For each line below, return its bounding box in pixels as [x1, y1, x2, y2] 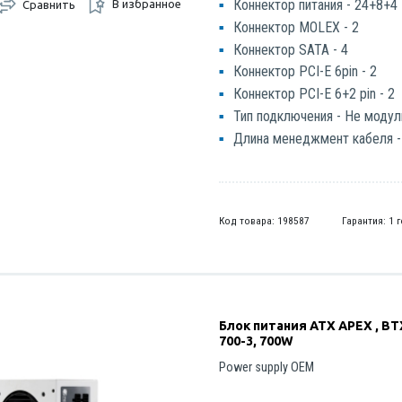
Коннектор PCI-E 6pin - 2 [233, 63, 378, 81]
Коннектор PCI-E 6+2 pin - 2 [233, 85, 396, 103]
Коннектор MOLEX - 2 [233, 18, 360, 36]
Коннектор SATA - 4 [233, 40, 349, 58]
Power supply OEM [219, 359, 315, 375]
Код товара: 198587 [219, 214, 310, 227]
